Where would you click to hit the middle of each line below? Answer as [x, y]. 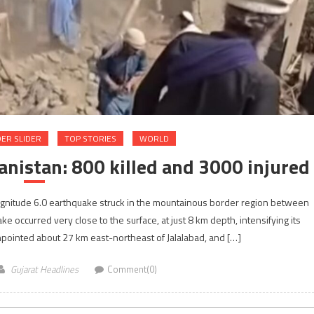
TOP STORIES [90, 139]
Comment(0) [132, 269]
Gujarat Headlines [45, 269]
